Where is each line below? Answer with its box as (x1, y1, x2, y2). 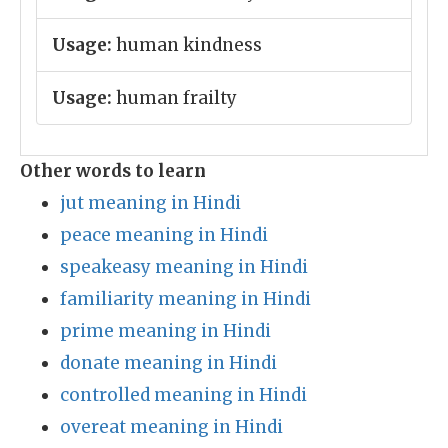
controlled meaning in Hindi (60, 384, 307, 406)
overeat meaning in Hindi (60, 416, 283, 438)
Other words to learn (20, 160, 206, 182)
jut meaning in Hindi (60, 192, 241, 214)
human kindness (112, 34, 262, 56)
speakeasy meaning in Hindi (60, 256, 308, 278)
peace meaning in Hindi (60, 224, 268, 246)
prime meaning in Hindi (60, 320, 271, 342)
